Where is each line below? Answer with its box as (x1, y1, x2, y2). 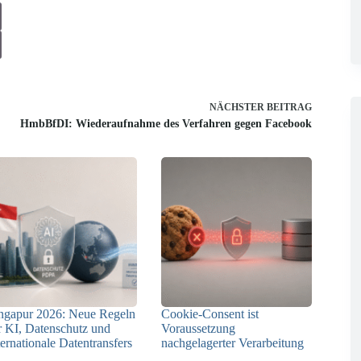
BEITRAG (266, 101, 312, 113)
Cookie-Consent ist (161, 306, 259, 321)
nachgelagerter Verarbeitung (161, 335, 305, 350)
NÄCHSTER (209, 101, 267, 113)
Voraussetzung (161, 321, 236, 335)
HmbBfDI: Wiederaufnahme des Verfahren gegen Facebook (19, 117, 312, 130)
